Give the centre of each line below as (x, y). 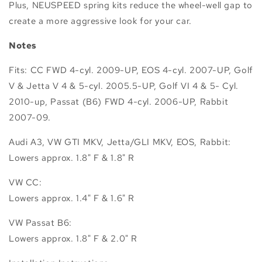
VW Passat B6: (40, 223)
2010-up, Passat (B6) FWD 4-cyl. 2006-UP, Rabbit (119, 102)
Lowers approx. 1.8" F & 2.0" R (73, 239)
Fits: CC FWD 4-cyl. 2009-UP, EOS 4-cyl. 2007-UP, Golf (131, 70)
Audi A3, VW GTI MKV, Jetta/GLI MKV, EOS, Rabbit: (120, 142)
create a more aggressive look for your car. (100, 21)
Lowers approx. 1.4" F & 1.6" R (72, 199)
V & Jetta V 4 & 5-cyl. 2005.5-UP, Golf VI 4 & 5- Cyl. (124, 86)
